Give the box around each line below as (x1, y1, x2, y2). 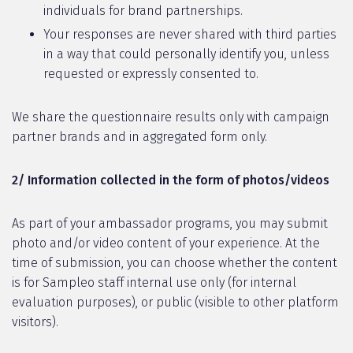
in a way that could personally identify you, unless (43, 46, 329, 61)
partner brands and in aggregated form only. (12, 129, 267, 144)
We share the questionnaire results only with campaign (12, 110, 329, 124)
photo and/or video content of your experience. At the (12, 236, 320, 251)
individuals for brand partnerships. (43, 3, 243, 18)
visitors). (12, 314, 58, 329)
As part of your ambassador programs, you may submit (12, 216, 328, 231)
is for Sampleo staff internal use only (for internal (12, 275, 296, 290)
